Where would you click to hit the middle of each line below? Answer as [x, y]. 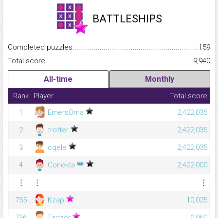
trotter [58, 130]
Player [44, 96]
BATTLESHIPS [127, 19]
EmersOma [66, 113]
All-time [58, 79]
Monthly [159, 79]
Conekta [61, 165]
